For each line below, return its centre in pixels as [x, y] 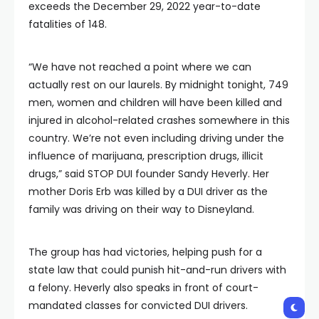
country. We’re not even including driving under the [156, 138]
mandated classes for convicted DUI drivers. [138, 305]
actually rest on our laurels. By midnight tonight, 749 [158, 84]
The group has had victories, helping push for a [145, 252]
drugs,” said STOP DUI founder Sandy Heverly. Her [149, 173]
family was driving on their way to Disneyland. [141, 209]
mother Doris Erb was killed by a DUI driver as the [148, 191]
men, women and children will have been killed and [155, 102]
